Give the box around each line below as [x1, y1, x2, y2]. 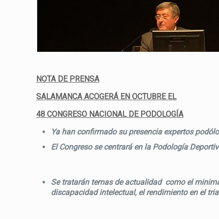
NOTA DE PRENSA [36, 74, 100, 84]
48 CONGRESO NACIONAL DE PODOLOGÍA [36, 109, 184, 119]
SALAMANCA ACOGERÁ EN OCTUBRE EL [36, 92, 177, 101]
